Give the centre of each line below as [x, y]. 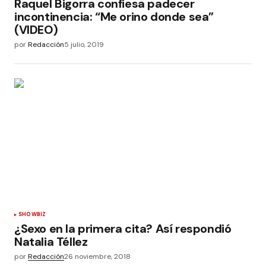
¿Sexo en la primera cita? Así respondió [123, 228]
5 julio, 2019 [84, 45]
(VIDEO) [36, 30]
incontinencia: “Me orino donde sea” [114, 17]
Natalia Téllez [51, 241]
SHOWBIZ [32, 214]
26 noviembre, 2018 [97, 256]
